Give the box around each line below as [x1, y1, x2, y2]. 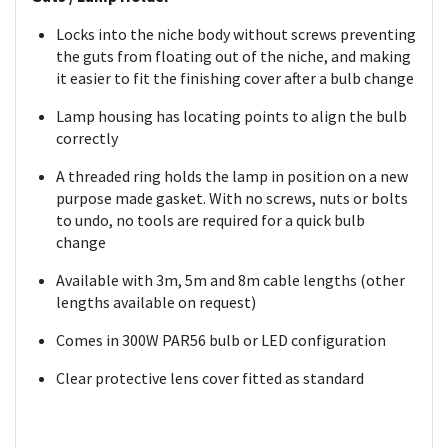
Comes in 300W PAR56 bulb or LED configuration [56, 330, 386, 350]
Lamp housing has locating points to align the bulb [56, 106, 407, 126]
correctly [56, 128, 118, 148]
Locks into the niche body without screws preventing [56, 24, 416, 44]
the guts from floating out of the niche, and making [56, 46, 411, 66]
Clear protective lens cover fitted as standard [56, 368, 364, 388]
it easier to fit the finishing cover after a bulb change [56, 68, 414, 88]
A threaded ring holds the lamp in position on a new [56, 166, 408, 186]
